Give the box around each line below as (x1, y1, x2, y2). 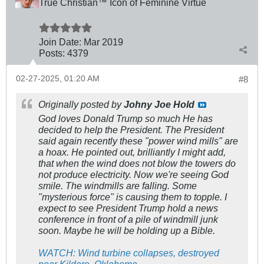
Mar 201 (84, 36, 118, 47)
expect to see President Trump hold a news (38, 202, 218, 213)
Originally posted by (38, 98, 124, 110)
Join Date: (39, 36, 81, 47)
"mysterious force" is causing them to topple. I (38, 191, 227, 202)
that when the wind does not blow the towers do (38, 157, 236, 169)
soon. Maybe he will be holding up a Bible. (38, 225, 215, 236)
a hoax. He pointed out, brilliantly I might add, (38, 146, 226, 157)
